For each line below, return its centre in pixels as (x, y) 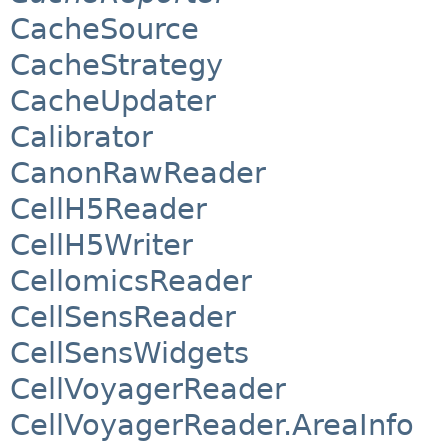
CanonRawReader (138, 173)
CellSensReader (123, 317)
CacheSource (104, 29)
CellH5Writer (101, 245)
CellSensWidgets (129, 353)
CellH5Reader (108, 209)
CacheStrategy (116, 65)
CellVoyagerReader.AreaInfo (212, 425)
